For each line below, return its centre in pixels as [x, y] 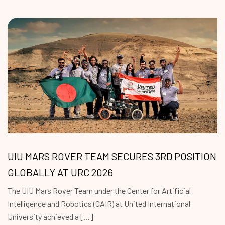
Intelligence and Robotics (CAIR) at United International [99, 203]
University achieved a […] [51, 216]
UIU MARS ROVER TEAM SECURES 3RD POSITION [112, 156]
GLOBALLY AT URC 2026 [61, 172]
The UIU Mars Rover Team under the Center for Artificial [99, 190]
